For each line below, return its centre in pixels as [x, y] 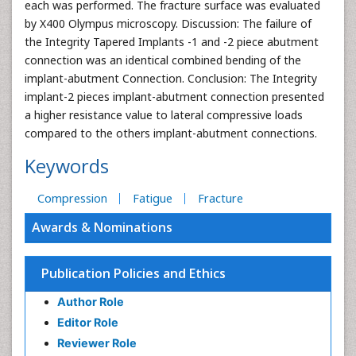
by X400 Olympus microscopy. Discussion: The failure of [168, 23]
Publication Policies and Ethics [133, 273]
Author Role [91, 302]
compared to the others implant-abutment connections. [171, 133]
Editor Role [88, 322]
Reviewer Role [97, 343]
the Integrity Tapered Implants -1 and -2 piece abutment [172, 42]
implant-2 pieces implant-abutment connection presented [174, 97]
